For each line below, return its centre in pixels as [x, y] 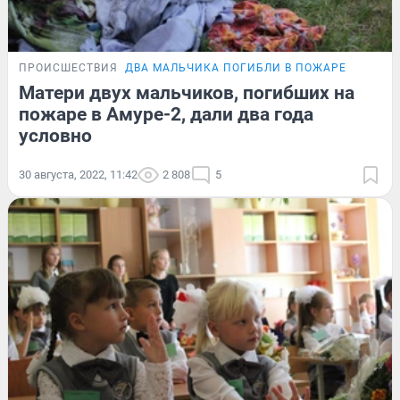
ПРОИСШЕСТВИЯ [68, 68]
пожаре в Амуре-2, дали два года [166, 115]
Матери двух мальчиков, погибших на [187, 93]
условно [55, 136]
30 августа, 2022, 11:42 [78, 175]
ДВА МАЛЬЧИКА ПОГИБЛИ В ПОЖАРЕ [236, 68]
